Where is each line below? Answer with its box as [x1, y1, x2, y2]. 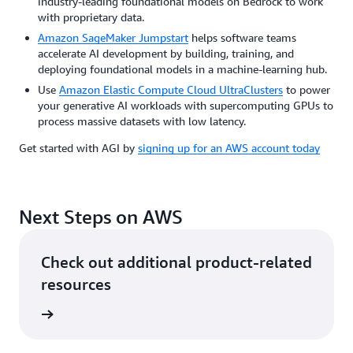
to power [283, 82, 330, 96]
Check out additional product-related [41, 252, 312, 271]
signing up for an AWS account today [138, 140, 320, 154]
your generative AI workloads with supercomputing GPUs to [38, 98, 333, 112]
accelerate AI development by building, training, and [38, 46, 294, 60]
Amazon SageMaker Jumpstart [38, 30, 188, 44]
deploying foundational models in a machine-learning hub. [38, 61, 330, 76]
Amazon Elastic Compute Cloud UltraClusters [59, 82, 283, 96]
